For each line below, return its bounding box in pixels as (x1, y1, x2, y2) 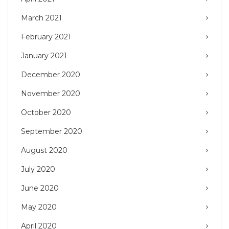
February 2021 (21, 32, 71, 42)
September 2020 (21, 127, 82, 136)
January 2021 (21, 51, 67, 61)
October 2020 (21, 108, 71, 118)
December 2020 (21, 70, 80, 80)
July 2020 (21, 165, 55, 174)
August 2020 (21, 146, 67, 155)
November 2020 (21, 89, 80, 99)
